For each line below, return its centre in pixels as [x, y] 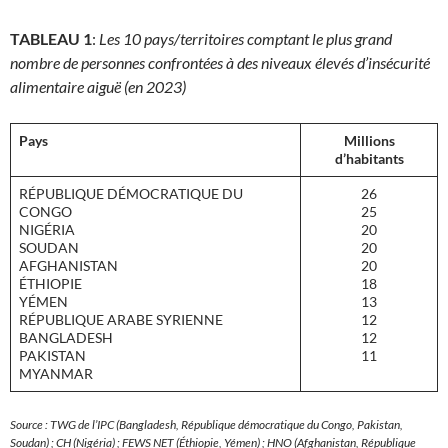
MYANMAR [56, 374]
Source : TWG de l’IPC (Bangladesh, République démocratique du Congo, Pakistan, [206, 425]
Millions [369, 141]
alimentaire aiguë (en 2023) [98, 87]
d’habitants [369, 159]
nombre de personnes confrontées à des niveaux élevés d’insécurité [220, 63]
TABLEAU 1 [51, 39]
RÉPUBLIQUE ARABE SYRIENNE [121, 320]
